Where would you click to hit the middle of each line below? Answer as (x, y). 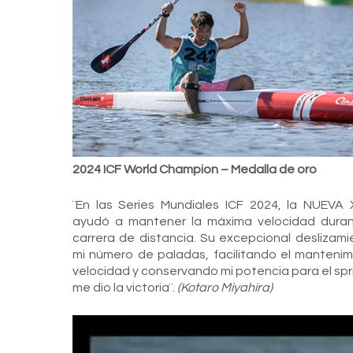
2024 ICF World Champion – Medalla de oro (195, 169)
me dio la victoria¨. (125, 287)
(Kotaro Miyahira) (225, 287)
